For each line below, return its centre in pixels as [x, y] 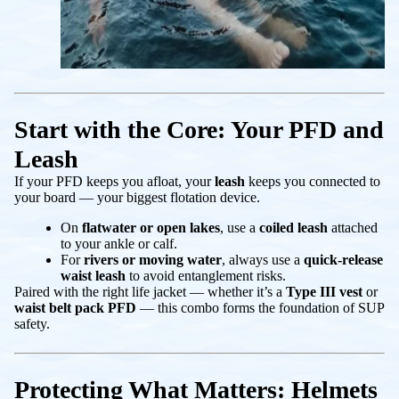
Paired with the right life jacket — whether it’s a [150, 291]
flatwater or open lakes [151, 227]
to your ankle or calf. [119, 243]
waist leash [93, 275]
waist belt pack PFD [75, 307]
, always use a [263, 259]
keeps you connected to [313, 181]
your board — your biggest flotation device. [137, 197]
